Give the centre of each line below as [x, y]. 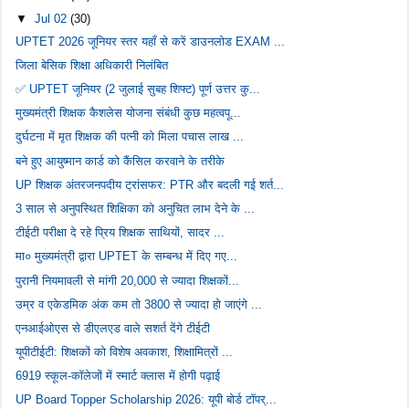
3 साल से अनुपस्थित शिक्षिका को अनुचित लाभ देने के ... [136, 208]
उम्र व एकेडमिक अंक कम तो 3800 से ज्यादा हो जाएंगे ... [139, 304]
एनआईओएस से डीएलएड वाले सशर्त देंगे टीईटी [113, 328]
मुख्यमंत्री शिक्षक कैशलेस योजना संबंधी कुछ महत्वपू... [129, 113]
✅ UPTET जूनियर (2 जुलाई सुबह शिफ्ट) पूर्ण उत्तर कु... [138, 89]
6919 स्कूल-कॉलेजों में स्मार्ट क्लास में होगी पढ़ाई [118, 376]
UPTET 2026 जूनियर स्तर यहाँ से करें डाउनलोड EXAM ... [151, 41]
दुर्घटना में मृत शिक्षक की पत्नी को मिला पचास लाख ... [130, 137]
